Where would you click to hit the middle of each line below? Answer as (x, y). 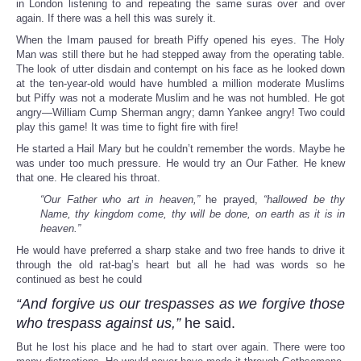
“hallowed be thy (304, 200)
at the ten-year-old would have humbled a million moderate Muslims (180, 84)
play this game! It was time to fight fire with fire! (127, 127)
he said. (210, 324)
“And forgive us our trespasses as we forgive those (180, 304)
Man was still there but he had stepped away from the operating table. (180, 55)
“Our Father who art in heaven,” (123, 200)
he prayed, (234, 200)
